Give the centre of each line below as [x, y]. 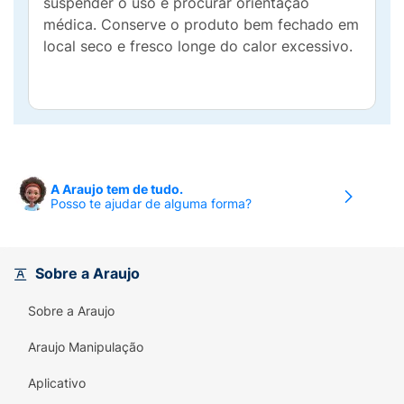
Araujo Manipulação [86, 347]
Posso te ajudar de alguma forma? [151, 203]
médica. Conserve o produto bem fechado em [201, 24]
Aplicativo [57, 383]
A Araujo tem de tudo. [117, 189]
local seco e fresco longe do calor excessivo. [198, 46]
